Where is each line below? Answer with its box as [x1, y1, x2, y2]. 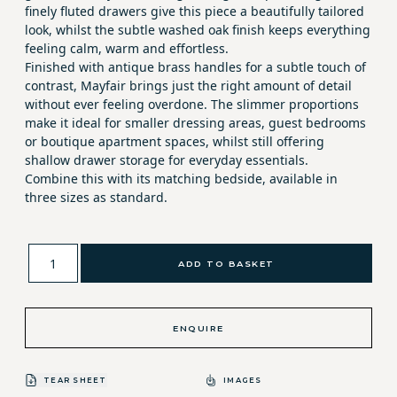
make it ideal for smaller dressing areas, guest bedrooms [25, 114, 366, 131]
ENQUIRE [173, 323, 224, 333]
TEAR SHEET [43, 376, 107, 385]
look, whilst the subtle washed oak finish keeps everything [25, 21, 370, 38]
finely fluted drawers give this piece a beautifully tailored [25, 3, 364, 19]
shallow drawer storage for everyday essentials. [25, 152, 308, 168]
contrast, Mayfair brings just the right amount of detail [25, 77, 352, 94]
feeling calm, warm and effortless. [25, 40, 229, 57]
